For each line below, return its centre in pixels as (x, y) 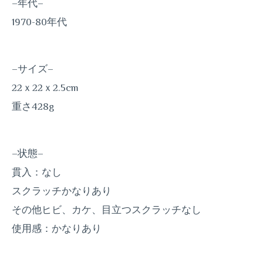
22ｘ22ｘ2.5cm (45, 87)
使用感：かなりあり (57, 229)
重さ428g (33, 106)
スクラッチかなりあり (62, 191)
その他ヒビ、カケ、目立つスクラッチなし (107, 210)
